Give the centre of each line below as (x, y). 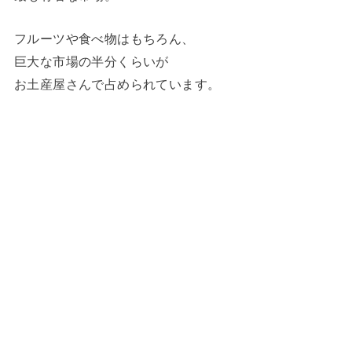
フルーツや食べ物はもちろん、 (104, 39)
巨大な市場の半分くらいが (91, 62)
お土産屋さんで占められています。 (117, 84)
